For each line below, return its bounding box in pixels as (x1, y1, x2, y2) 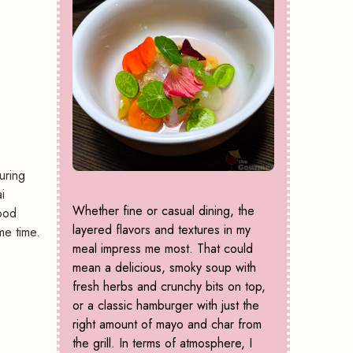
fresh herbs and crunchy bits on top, (72, 277, 266, 296)
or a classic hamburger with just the (72, 296, 259, 315)
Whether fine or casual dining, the (72, 202, 255, 221)
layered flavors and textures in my (72, 221, 251, 240)
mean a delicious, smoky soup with (72, 258, 256, 277)
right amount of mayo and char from (72, 315, 262, 334)
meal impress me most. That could (72, 240, 253, 258)
